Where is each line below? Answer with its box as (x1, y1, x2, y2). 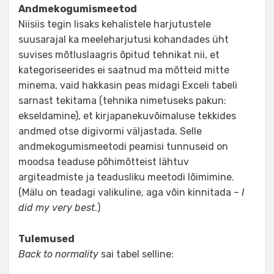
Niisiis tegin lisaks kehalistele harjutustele (18, 18, 211, 31)
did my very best (18, 202, 95, 214)
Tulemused (18, 233, 75, 245)
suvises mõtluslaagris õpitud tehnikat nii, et (18, 49, 220, 61)
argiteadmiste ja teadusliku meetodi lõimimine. (18, 171, 234, 183)
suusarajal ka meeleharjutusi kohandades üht (18, 34, 229, 46)
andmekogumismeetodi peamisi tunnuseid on (18, 141, 228, 153)
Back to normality (18, 248, 98, 261)
